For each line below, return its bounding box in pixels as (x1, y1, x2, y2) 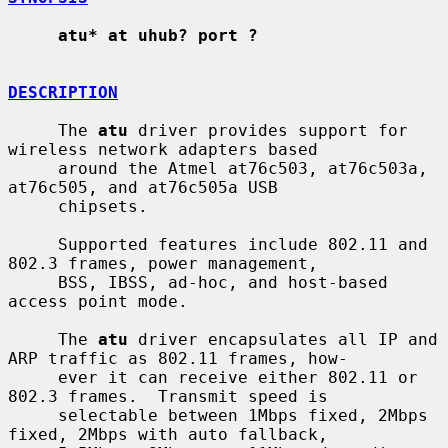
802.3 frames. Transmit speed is (8, 386, 328, 406)
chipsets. (8, 196, 58, 216)
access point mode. (8, 291, 188, 311)
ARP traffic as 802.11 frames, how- (8, 348, 348, 368)
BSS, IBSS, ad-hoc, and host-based (8, 272, 58, 292)
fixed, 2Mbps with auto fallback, (8, 424, 328, 444)
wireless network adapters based (8, 139, 318, 159)
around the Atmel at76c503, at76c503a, (8, 158, 58, 178)
